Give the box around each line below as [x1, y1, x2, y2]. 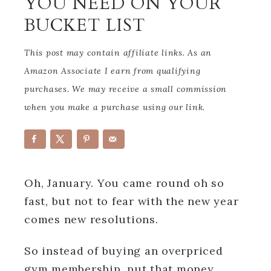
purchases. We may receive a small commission [24, 83, 227, 94]
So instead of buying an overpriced [24, 243, 223, 258]
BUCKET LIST [24, 14, 145, 37]
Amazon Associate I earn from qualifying [24, 65, 201, 76]
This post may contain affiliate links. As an [24, 47, 212, 58]
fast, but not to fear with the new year [24, 194, 239, 208]
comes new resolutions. [24, 212, 158, 226]
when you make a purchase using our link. [24, 102, 205, 113]
